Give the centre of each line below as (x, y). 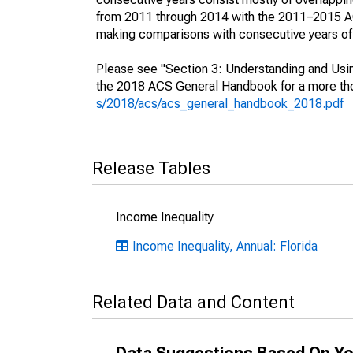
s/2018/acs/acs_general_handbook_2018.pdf (220, 104)
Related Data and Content (193, 302)
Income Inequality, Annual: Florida (225, 246)
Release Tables (151, 168)
